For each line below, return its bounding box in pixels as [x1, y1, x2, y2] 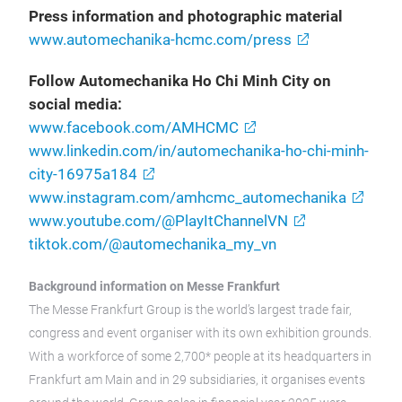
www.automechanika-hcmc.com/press [29, 31, 292, 48]
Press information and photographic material [29, 8, 343, 25]
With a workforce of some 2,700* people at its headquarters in [29, 349, 371, 363]
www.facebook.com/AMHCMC [29, 119, 239, 136]
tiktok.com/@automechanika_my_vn [29, 236, 276, 253]
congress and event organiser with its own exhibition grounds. [29, 326, 371, 340]
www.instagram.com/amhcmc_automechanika [29, 189, 346, 206]
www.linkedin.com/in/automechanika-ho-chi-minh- [29, 143, 369, 160]
